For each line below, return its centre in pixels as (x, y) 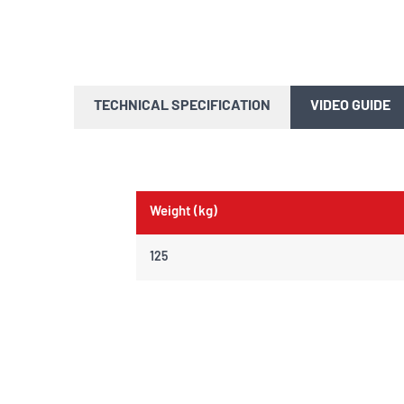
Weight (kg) (185, 213)
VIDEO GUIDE (350, 107)
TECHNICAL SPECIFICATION (182, 107)
